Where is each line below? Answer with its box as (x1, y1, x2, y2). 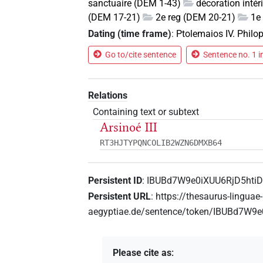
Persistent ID (88, 174, 143, 186)
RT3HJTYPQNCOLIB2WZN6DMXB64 (100, 137, 222, 147)
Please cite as (113, 247, 172, 258)
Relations (88, 89, 128, 101)
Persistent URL (88, 190, 151, 202)
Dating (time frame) (88, 28, 172, 39)
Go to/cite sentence (105, 49, 177, 59)
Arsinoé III (100, 119, 158, 135)
